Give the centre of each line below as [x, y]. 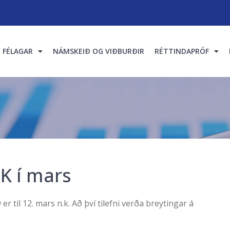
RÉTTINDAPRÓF [181, 51]
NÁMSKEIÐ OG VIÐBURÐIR [98, 51]
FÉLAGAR [17, 51]
